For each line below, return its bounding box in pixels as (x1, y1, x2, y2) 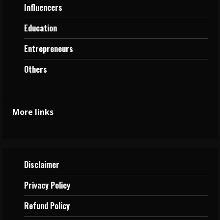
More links (12, 106, 54, 117)
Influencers (24, 1, 62, 13)
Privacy (24, 179, 51, 191)
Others (24, 63, 47, 75)
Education (24, 22, 57, 34)
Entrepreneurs (24, 42, 73, 55)
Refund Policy (24, 199, 70, 212)
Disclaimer (24, 158, 59, 170)
